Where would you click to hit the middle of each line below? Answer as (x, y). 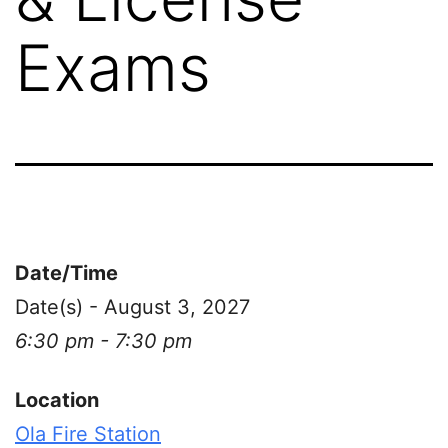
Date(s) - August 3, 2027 (132, 306)
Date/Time (66, 272)
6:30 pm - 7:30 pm (103, 340)
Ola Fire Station (88, 433)
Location (57, 399)
